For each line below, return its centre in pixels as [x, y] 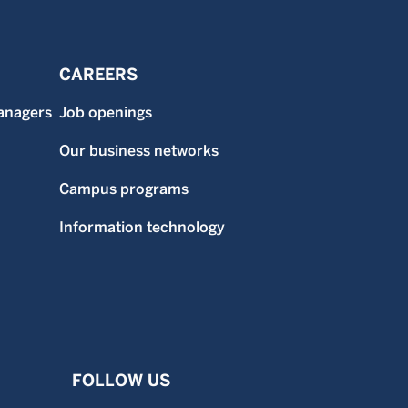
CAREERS [98, 74]
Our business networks [138, 150]
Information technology [142, 227]
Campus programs [123, 189]
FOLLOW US [121, 380]
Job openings [105, 112]
